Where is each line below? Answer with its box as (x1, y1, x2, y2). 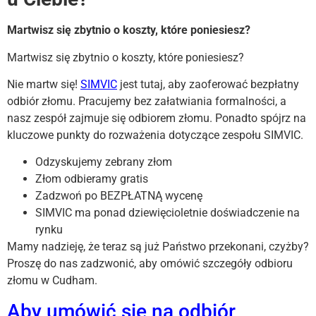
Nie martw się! (7, 77, 80, 91)
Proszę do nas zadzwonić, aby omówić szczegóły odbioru (7, 257, 293, 271)
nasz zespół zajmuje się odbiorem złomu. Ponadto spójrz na (7, 111, 306, 125)
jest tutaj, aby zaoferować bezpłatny (117, 77, 299, 91)
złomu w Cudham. (7, 274, 97, 288)
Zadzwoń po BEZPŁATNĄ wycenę (35, 189, 202, 203)
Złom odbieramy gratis (35, 172, 148, 186)
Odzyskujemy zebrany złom (35, 155, 172, 169)
